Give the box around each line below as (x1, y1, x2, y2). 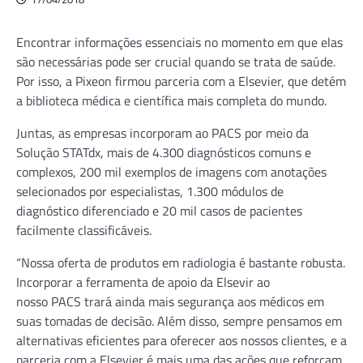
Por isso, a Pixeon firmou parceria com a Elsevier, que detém (16, 70, 346, 91)
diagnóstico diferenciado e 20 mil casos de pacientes (16, 200, 302, 220)
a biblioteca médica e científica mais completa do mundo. (16, 90, 327, 110)
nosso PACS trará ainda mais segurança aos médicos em (16, 291, 324, 311)
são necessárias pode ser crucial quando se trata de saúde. (16, 51, 335, 71)
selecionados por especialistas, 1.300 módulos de (16, 181, 284, 201)
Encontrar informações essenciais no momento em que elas (16, 32, 343, 52)
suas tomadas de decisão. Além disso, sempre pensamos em (16, 310, 342, 331)
